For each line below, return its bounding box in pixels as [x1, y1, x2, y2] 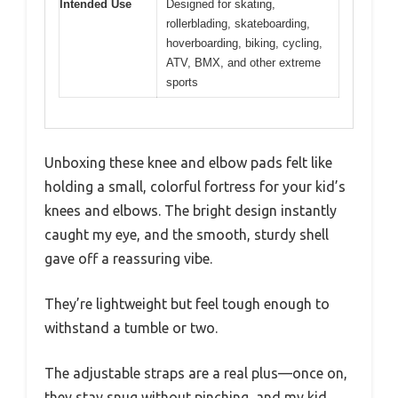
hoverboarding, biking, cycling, [166, 36, 322, 50]
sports [166, 75, 198, 89]
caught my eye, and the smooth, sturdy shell [44, 227, 329, 243]
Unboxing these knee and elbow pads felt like [44, 155, 332, 171]
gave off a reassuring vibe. [44, 251, 212, 267]
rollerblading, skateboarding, [166, 16, 310, 30]
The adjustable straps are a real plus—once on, [44, 365, 347, 381]
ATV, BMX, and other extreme [166, 55, 321, 69]
